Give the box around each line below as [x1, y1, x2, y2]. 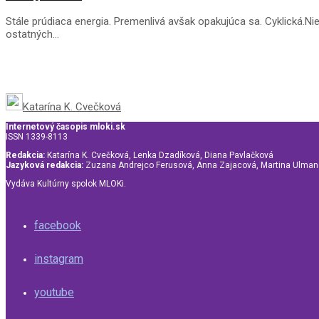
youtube [34, 285, 74, 299]
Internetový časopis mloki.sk [6, 121, 125, 132]
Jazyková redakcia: [6, 159, 83, 170]
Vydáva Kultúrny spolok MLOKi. [6, 178, 126, 189]
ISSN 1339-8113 [6, 131, 68, 142]
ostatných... [6, 27, 59, 41]
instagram [34, 251, 83, 266]
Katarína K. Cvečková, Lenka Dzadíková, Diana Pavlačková [45, 150, 273, 160]
